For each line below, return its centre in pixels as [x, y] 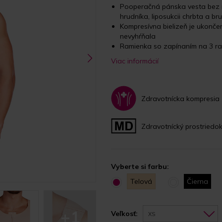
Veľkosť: [124, 214]
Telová [141, 181]
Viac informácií [135, 61]
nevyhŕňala [138, 36]
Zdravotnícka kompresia [180, 98]
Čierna [197, 181]
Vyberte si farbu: [140, 166]
